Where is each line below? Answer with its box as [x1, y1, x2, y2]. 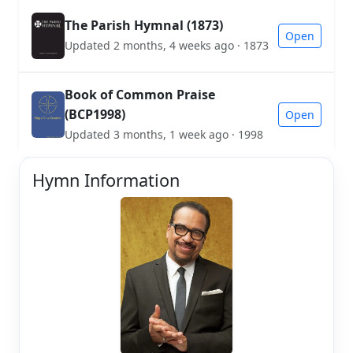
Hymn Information [32, 168, 180, 191]
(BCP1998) [64, 105, 125, 123]
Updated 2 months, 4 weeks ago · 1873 [65, 38, 269, 54]
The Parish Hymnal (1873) [65, 17, 223, 35]
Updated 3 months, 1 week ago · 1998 [64, 126, 263, 142]
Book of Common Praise [64, 85, 215, 103]
